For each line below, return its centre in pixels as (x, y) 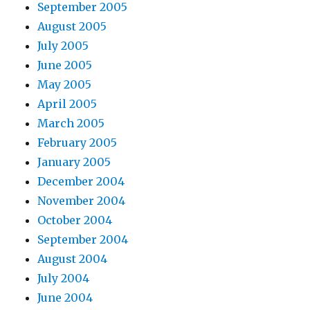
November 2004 (82, 201)
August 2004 (73, 259)
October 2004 (75, 220)
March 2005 (71, 124)
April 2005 (67, 104)
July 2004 (64, 279)
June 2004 (65, 298)
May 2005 (65, 85)
